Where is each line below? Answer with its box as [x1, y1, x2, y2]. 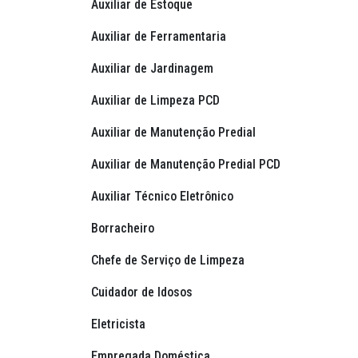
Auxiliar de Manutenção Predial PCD [91, 157, 284, 173]
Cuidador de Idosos [91, 284, 196, 300]
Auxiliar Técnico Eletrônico [91, 189, 237, 205]
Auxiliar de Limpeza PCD [91, 93, 223, 109]
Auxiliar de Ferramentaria [91, 29, 229, 45]
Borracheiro [91, 221, 157, 237]
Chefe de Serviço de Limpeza [91, 253, 248, 268]
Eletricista [91, 316, 149, 332]
